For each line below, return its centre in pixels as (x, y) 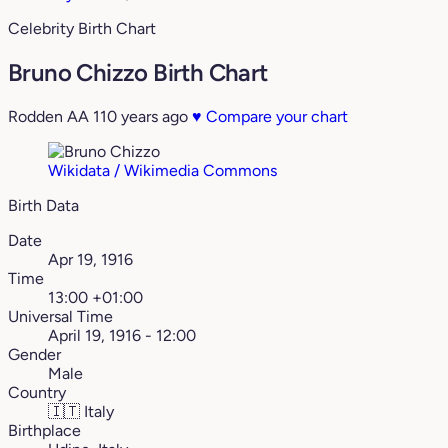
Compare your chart (275, 117)
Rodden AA (48, 117)
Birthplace (44, 431)
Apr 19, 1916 (90, 260)
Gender (34, 355)
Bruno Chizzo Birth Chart (138, 73)
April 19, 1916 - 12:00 (122, 336)
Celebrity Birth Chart (82, 29)
